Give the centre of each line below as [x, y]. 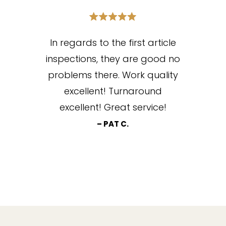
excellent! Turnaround [113, 91]
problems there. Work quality [113, 75]
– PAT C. [113, 124]
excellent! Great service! [113, 107]
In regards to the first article [113, 43]
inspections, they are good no [113, 59]
